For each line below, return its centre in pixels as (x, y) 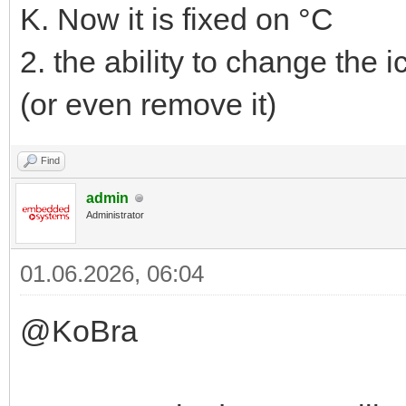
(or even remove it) (148, 105)
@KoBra (79, 331)
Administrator (115, 215)
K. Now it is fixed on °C (177, 19)
